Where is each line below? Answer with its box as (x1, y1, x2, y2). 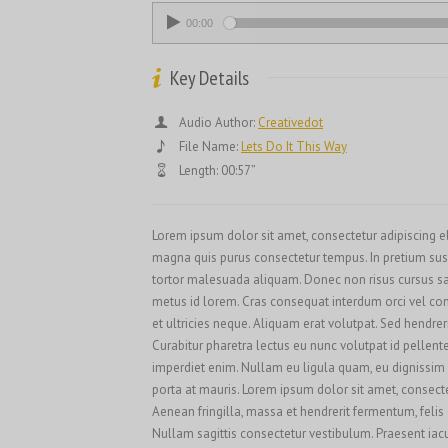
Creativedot (258, 114, 323, 131)
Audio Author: (179, 114, 258, 131)
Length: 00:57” (179, 162, 256, 179)
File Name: (179, 138, 241, 155)
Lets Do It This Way (241, 138, 347, 155)
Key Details (166, 65, 249, 91)
